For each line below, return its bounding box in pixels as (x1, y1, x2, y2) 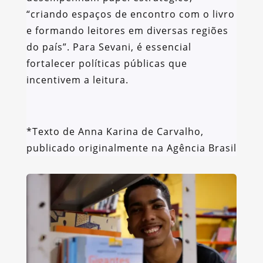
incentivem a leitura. (26, 73, 129, 87)
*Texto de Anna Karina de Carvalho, (26, 125, 204, 139)
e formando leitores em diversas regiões (26, 24, 228, 38)
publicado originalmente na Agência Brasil (26, 141, 237, 155)
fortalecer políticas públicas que (26, 57, 187, 70)
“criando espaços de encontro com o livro (26, 8, 235, 21)
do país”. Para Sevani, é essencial (26, 41, 191, 54)
